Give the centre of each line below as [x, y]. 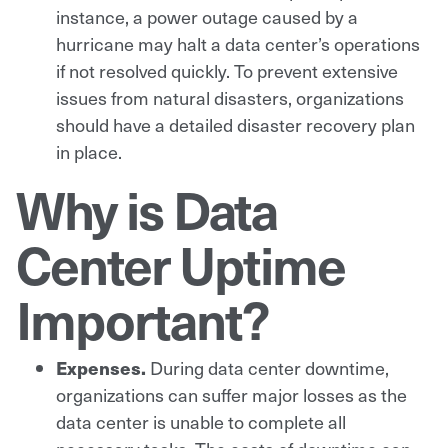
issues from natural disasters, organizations [230, 97]
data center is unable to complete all [201, 421]
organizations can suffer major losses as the [231, 394]
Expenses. [103, 367]
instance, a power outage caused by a [207, 16]
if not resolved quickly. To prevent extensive [227, 70]
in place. [89, 151]
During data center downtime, [269, 367]
